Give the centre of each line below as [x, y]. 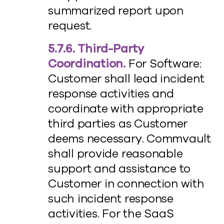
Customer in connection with [126, 184]
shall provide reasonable [115, 154]
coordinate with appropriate [126, 109]
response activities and [111, 94]
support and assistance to [119, 169]
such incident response [111, 199]
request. [70, 26]
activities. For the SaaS [111, 214]
